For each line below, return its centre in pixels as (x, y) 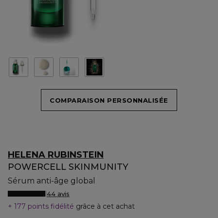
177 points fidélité (44, 206)
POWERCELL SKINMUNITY (68, 167)
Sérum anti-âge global (52, 181)
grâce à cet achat (105, 206)
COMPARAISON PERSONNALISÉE (109, 100)
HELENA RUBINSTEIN (56, 155)
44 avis (58, 194)
